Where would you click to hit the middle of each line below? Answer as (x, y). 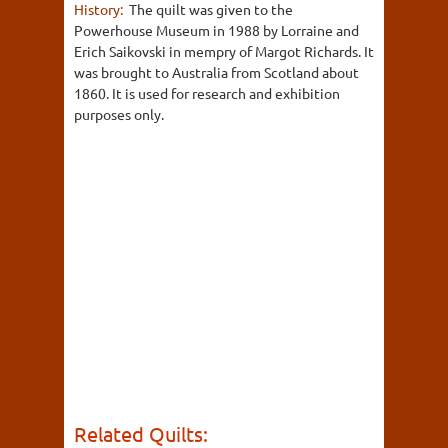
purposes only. (119, 114)
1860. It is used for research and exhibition (207, 93)
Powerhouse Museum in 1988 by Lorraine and (216, 30)
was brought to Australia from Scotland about (216, 72)
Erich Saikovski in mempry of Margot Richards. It (224, 51)
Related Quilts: (141, 433)
